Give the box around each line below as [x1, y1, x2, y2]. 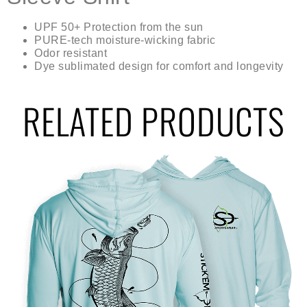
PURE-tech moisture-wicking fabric [34, 34, 216, 46]
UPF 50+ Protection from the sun [34, 21, 204, 33]
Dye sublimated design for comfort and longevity [34, 60, 284, 72]
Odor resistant [34, 47, 107, 59]
